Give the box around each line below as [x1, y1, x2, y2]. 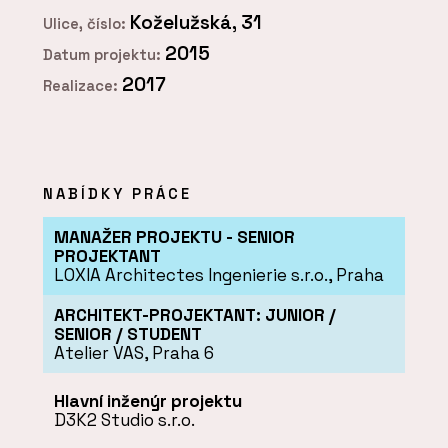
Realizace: [43, 76, 122, 96]
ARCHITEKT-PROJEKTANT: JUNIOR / [53, 303, 336, 326]
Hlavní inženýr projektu [53, 389, 242, 412]
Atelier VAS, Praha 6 [53, 341, 214, 364]
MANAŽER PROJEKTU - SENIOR [53, 225, 295, 248]
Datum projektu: [43, 45, 165, 65]
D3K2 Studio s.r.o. [53, 408, 195, 431]
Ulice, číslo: [43, 14, 130, 34]
